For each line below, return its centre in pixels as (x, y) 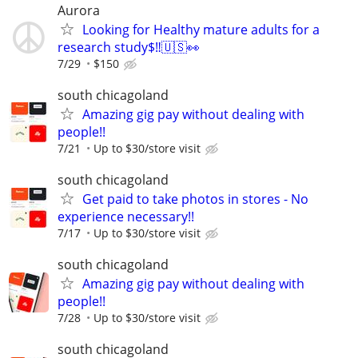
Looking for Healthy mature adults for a (201, 29)
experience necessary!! (126, 217)
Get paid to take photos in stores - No (195, 199)
